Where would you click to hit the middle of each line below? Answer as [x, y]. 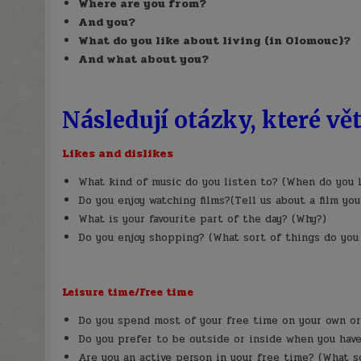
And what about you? [144, 59]
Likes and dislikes [118, 154]
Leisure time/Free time [128, 293]
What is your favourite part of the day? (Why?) [203, 220]
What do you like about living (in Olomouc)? [215, 40]
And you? [107, 22]
